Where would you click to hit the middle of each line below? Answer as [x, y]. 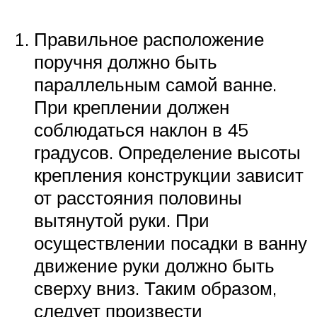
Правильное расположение [149, 39]
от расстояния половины [138, 197]
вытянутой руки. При [122, 220]
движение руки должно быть [154, 265]
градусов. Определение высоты [167, 152]
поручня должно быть [126, 61]
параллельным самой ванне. [155, 84]
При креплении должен [132, 106]
